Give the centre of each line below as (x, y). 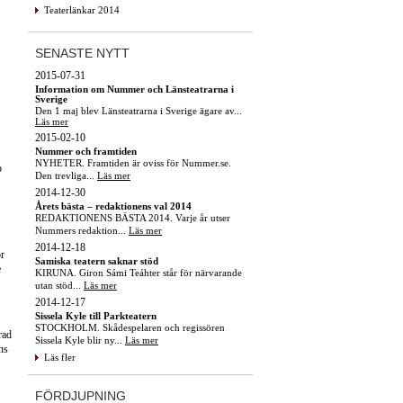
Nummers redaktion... (82, 230)
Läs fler (60, 357)
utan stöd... (59, 285)
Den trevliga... (66, 175)
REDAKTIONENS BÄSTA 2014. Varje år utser (133, 217)
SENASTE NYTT (82, 53)
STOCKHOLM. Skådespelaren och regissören (130, 327)
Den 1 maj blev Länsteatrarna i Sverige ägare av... (139, 110)
